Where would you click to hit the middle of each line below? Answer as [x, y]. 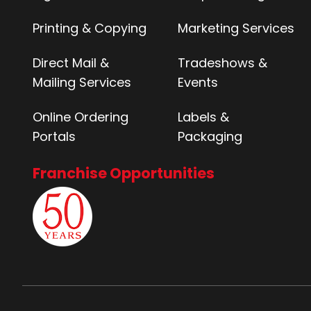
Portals [54, 136]
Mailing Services [82, 82]
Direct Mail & [71, 62]
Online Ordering [81, 117]
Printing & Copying [90, 28]
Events [198, 82]
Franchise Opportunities [124, 173]
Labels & [204, 117]
